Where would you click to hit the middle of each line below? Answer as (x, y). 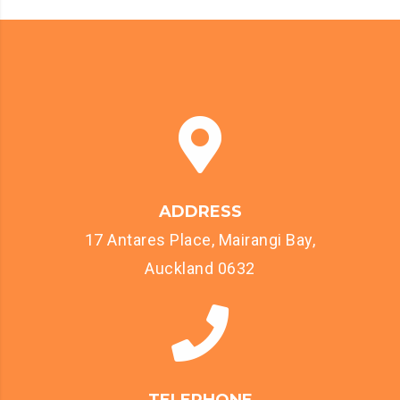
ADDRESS (200, 212)
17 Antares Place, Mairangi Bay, (200, 240)
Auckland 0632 (200, 268)
